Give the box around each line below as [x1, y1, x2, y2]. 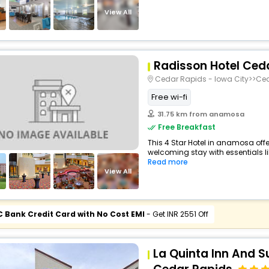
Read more [147, 157, 188, 167]
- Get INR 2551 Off [144, 209, 208, 219]
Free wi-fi [151, 91, 187, 103]
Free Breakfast [157, 122, 216, 132]
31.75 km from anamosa [157, 109, 244, 119]
